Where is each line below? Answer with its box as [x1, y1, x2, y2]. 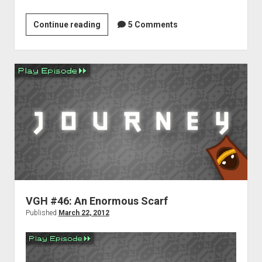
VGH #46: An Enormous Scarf [25, 195, 168, 208]
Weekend [99, 19, 136, 29]
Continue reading [33, 20, 101, 30]
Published [25, 209, 58, 218]
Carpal [99, 47, 126, 57]
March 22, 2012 [58, 209, 109, 218]
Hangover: [99, 33, 140, 43]
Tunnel [99, 61, 126, 71]
